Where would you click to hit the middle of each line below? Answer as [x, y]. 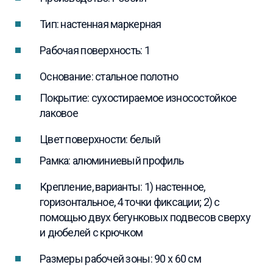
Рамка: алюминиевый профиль [112, 161]
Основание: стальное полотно [109, 77]
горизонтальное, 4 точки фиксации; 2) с [130, 202]
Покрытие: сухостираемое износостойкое [138, 98]
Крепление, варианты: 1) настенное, [122, 187]
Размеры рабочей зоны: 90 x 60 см [120, 259]
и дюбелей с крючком [91, 233]
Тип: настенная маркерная [101, 24]
